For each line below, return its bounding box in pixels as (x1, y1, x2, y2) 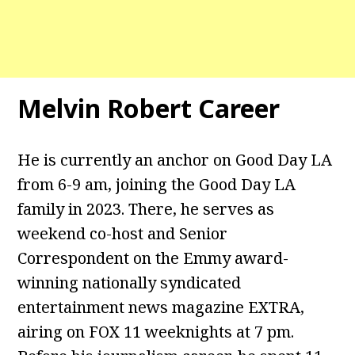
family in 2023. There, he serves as (17, 198, 275, 220)
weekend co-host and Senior (17, 223, 228, 245)
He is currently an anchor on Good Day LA (17, 149, 333, 171)
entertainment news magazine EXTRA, (17, 296, 305, 319)
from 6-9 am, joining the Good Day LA (17, 174, 296, 196)
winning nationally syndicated (17, 272, 242, 294)
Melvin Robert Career (17, 91, 281, 126)
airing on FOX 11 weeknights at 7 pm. (17, 321, 295, 343)
